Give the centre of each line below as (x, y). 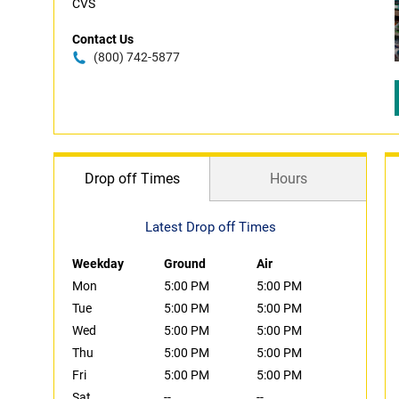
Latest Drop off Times (210, 227)
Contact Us (103, 39)
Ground (185, 264)
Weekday (98, 264)
